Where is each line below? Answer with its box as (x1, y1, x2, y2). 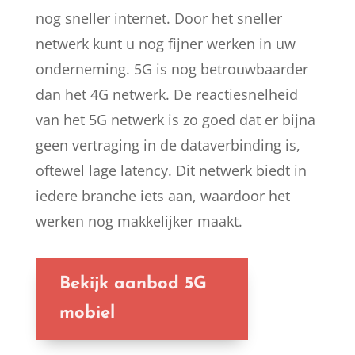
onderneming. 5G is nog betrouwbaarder (35, 59, 308, 79)
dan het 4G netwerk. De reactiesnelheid (35, 85, 298, 105)
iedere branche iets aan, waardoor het (35, 186, 290, 206)
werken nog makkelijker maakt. (35, 212, 242, 231)
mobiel (59, 304, 115, 323)
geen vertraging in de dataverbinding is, (35, 136, 300, 155)
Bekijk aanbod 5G (59, 275, 207, 294)
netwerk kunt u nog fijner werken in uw (35, 34, 296, 54)
